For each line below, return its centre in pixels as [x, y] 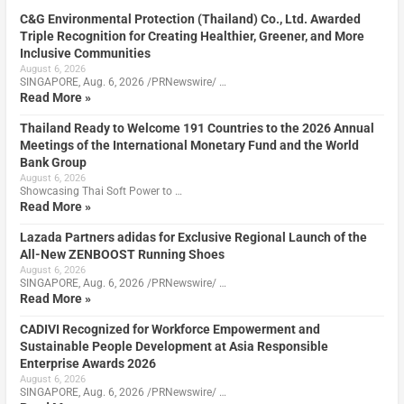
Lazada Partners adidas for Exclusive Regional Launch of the [193, 238]
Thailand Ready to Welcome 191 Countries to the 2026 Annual [197, 129]
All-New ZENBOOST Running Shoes [122, 255]
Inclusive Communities [85, 54]
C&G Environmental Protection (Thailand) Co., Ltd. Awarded [190, 19]
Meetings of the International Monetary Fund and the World [189, 146]
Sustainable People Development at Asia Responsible [174, 347]
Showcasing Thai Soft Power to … [101, 192]
